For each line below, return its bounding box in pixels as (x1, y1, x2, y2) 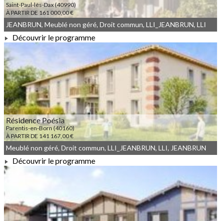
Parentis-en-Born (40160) (6, 124, 74, 132)
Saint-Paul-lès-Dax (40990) (6, 1, 76, 8)
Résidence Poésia (6, 115, 65, 125)
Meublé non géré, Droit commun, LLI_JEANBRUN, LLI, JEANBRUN (6, 144, 206, 152)
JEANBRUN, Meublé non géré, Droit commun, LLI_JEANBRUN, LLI (6, 20, 206, 29)
